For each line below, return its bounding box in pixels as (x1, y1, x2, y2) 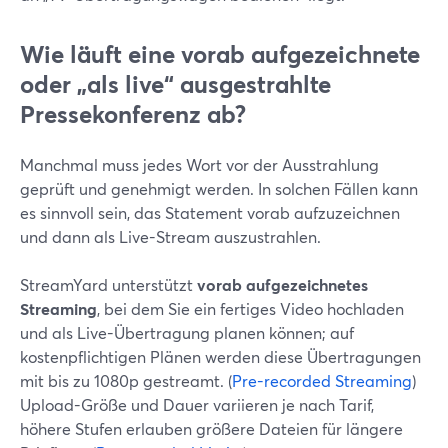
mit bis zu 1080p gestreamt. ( (20, 370, 232, 391)
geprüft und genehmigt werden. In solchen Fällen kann (20, 178, 418, 199)
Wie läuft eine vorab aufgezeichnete (20, 38, 420, 70)
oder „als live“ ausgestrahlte (20, 68, 331, 100)
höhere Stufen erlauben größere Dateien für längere (20, 418, 403, 439)
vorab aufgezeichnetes (197, 274, 368, 295)
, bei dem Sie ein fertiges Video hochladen (97, 298, 404, 319)
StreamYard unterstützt (20, 274, 197, 295)
